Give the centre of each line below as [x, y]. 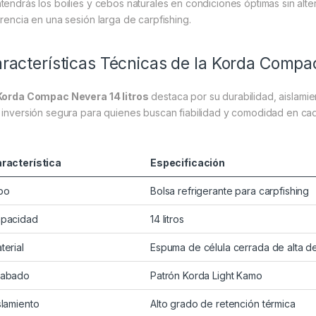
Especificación [188, 163]
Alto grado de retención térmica [223, 304]
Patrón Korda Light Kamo [206, 276]
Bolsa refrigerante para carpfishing [230, 191]
